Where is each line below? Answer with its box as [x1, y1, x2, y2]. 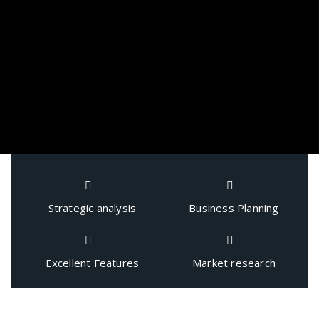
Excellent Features [45, 256, 140, 270]
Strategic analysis [48, 201, 137, 215]
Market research [192, 256, 276, 270]
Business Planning [189, 201, 279, 215]
